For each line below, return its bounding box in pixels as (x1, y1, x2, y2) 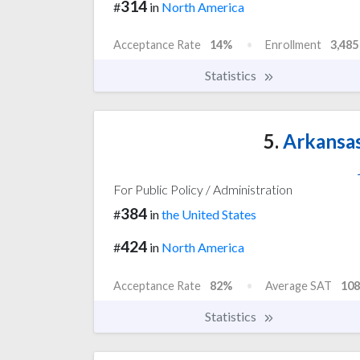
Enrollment (265, 38, 321, 52)
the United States (162, 207, 256, 223)
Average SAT (265, 279, 332, 293)
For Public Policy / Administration (113, 182, 292, 198)
